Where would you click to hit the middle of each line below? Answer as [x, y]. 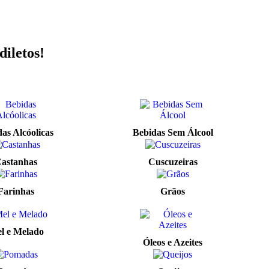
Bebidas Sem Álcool [173, 132]
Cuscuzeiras [173, 162]
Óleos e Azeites [173, 242]
